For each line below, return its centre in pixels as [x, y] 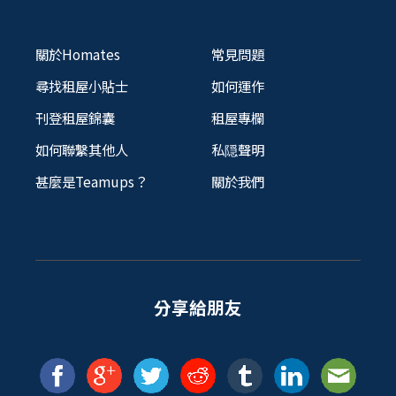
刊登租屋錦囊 [75, 117]
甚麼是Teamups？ [91, 181]
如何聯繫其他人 [82, 149]
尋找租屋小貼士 [82, 85]
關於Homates [78, 53]
